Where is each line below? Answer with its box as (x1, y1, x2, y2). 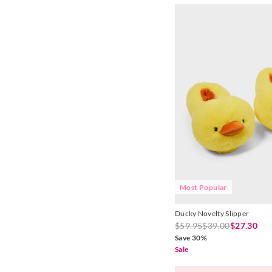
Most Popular (180, 183, 227, 192)
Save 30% (175, 233, 208, 243)
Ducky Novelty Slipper (175, 209, 250, 219)
